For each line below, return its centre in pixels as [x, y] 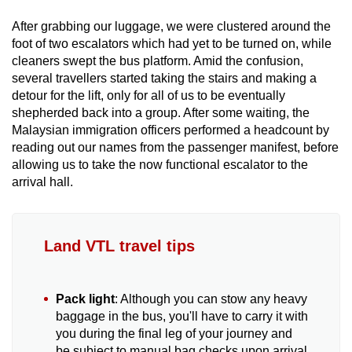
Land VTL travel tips [119, 246]
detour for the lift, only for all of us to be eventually [148, 96]
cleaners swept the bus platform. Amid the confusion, [158, 61]
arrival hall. [42, 182]
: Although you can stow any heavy [211, 299]
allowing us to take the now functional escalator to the [160, 165]
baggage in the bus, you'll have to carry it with [182, 317]
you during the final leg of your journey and [174, 334]
